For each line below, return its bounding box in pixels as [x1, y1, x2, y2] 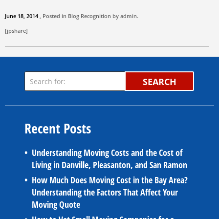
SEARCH [143, 76, 176, 88]
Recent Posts [24, 119, 91, 138]
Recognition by [79, 12, 120, 20]
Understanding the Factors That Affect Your [32, 186, 178, 198]
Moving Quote [32, 198, 80, 211]
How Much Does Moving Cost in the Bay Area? [32, 174, 188, 186]
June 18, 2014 [5, 12, 38, 20]
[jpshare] [5, 27, 28, 35]
